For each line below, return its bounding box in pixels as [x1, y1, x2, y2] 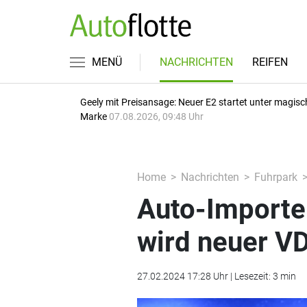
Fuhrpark [254, 171, 297, 184]
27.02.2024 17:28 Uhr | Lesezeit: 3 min [136, 271, 296, 282]
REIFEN [252, 56, 288, 69]
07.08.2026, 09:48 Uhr [109, 111, 204, 122]
